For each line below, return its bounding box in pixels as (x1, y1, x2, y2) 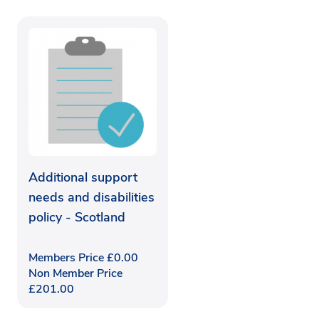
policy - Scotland (28, 208, 125, 226)
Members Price (28, 249, 107, 266)
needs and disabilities (28, 188, 155, 206)
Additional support (28, 168, 137, 186)
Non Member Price (28, 265, 122, 281)
